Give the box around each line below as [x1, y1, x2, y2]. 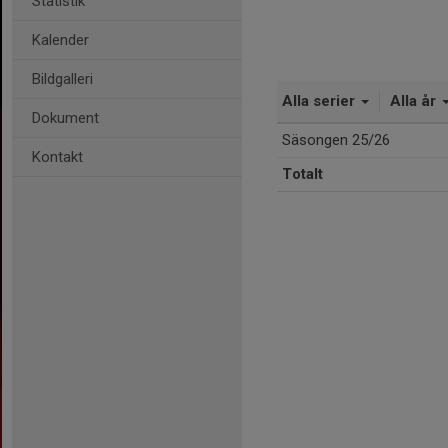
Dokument [32, 109, 99, 127]
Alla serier [282, 92, 359, 110]
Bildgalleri [32, 70, 93, 88]
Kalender [32, 31, 89, 49]
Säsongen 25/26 [282, 131, 390, 149]
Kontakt [32, 148, 83, 166]
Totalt [282, 165, 323, 183]
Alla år [390, 92, 440, 110]
